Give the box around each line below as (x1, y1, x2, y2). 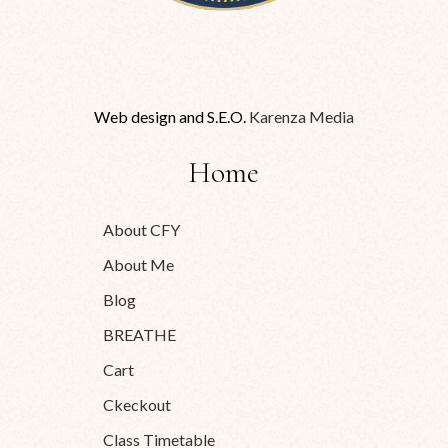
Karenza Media (248, 106, 354, 126)
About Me (103, 254, 175, 274)
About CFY (103, 219, 181, 239)
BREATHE (103, 324, 177, 344)
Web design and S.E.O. (93, 106, 249, 126)
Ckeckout (103, 394, 172, 414)
